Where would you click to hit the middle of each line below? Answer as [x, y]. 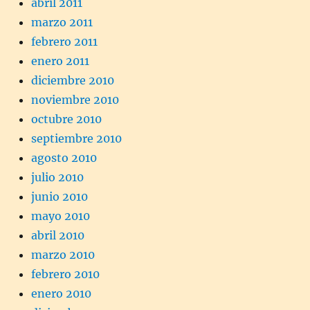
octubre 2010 [66, 119]
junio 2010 [60, 197]
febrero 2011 [64, 42]
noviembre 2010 [75, 100]
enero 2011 [60, 61]
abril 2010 [58, 236]
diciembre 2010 [73, 81]
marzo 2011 [62, 22]
